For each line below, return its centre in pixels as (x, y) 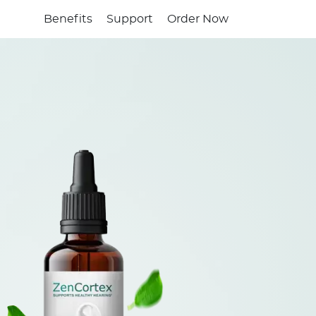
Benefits (68, 19)
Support (130, 19)
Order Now (198, 19)
